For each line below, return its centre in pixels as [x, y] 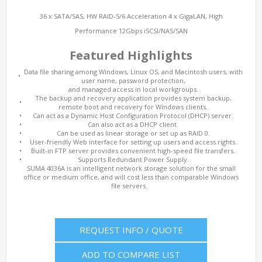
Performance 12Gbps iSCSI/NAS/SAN [131, 31]
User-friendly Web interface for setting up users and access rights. [133, 142]
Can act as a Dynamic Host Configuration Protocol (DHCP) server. [133, 116]
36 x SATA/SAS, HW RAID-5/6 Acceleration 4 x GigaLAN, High [131, 16]
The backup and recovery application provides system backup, [133, 98]
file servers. [131, 186]
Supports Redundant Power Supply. [133, 159]
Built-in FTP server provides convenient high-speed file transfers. [133, 151]
